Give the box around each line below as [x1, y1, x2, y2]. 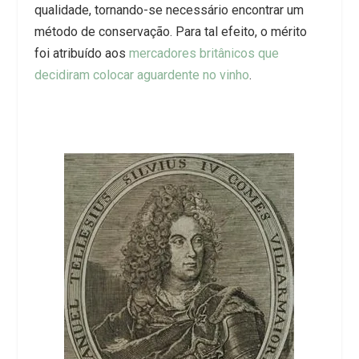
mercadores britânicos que [128, 46, 279, 62]
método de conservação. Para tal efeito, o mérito [34, 24, 307, 40]
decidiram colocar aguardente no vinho [34, 67, 249, 83]
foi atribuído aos [34, 46, 129, 62]
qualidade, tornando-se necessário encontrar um [34, 2, 304, 18]
